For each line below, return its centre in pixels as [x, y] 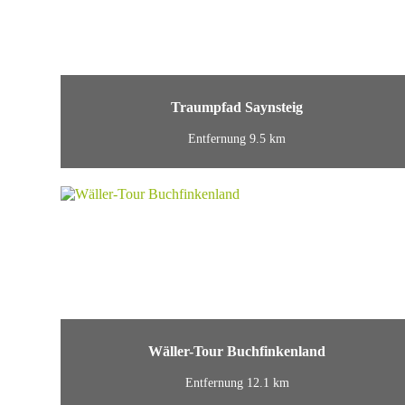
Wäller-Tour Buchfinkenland [237, 352]
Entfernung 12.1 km [237, 382]
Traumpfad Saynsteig [237, 108]
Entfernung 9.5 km [237, 138]
